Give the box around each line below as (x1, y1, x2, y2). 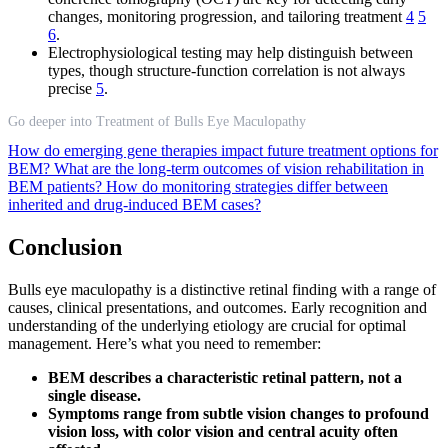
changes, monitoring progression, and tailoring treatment (48, 8, 406, 26)
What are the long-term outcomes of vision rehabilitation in (54, 160, 424, 178)
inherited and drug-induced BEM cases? (8, 196, 261, 214)
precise (48, 80, 96, 98)
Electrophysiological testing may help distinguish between (48, 44, 413, 62)
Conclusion (8, 234, 122, 261)
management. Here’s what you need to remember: (8, 334, 321, 352)
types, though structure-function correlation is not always (48, 62, 405, 80)
